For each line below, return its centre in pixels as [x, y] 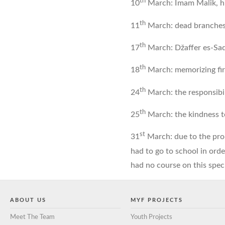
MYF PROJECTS [157, 200]
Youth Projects [151, 217]
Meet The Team [32, 217]
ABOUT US [28, 200]
